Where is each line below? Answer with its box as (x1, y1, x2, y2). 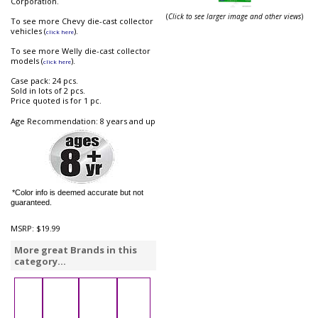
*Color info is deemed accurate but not (12, 188, 144, 197)
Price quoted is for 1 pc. (11, 95, 102, 106)
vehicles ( (11, 26, 46, 37)
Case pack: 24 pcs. (11, 75, 78, 87)
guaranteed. (11, 198, 52, 207)
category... (14, 255, 66, 268)
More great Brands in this (14, 243, 137, 257)
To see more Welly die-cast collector (11, 45, 150, 57)
